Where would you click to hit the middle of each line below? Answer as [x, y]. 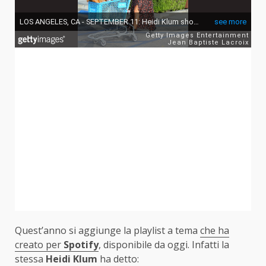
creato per [39, 245]
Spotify [81, 245]
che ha [215, 231]
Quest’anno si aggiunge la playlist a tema [107, 231]
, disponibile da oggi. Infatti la [164, 245]
